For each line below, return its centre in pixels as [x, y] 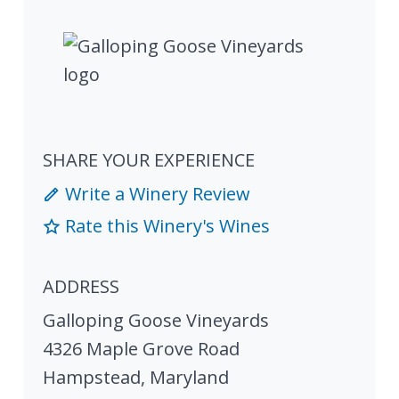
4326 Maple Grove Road [141, 349]
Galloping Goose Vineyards [156, 321]
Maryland [189, 378]
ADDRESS [81, 287]
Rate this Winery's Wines [165, 226]
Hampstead [92, 378]
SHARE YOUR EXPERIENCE [149, 160]
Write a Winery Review [155, 194]
